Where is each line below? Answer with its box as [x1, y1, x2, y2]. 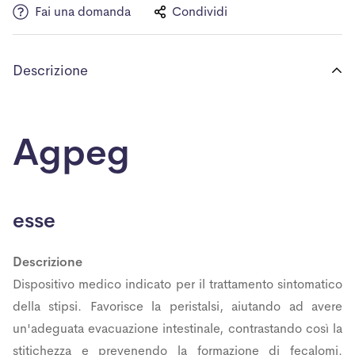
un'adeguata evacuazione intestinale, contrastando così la [13, 319, 342, 337]
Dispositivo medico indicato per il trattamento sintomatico [13, 275, 342, 292]
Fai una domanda [35, 2, 131, 20]
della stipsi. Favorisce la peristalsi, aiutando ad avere [13, 297, 342, 315]
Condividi [172, 2, 227, 20]
